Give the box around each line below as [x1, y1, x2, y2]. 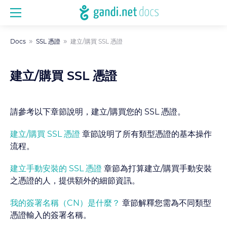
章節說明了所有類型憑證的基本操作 [80, 130, 212, 138]
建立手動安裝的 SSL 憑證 [10, 165, 102, 173]
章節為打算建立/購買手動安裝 [102, 165, 212, 173]
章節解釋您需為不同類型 [120, 199, 211, 207]
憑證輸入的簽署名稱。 [10, 211, 91, 219]
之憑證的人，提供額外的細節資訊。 [10, 177, 140, 185]
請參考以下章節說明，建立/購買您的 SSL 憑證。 [10, 108, 185, 116]
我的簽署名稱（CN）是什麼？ [10, 199, 120, 207]
